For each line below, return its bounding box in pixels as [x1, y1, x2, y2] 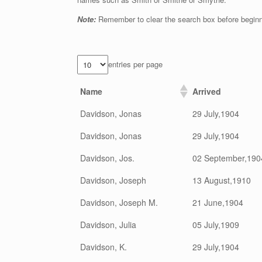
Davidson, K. [80, 240, 127, 253]
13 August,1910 [192, 174, 251, 186]
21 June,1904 [192, 196, 243, 208]
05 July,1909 [192, 218, 239, 230]
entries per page [108, 58, 163, 70]
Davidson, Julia [80, 218, 136, 230]
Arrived [192, 85, 221, 97]
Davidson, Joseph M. [80, 196, 158, 208]
